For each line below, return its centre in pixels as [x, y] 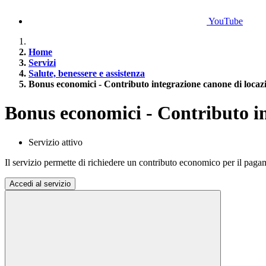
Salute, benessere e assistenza [87, 73]
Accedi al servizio [40, 183]
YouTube [226, 21]
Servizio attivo [56, 142]
